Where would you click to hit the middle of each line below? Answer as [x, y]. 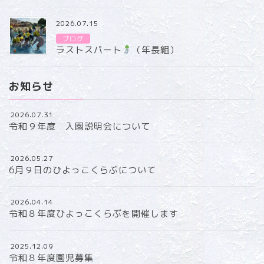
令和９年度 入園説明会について [80, 126]
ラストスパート [89, 49]
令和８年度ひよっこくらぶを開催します [94, 214]
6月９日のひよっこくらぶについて [82, 170]
